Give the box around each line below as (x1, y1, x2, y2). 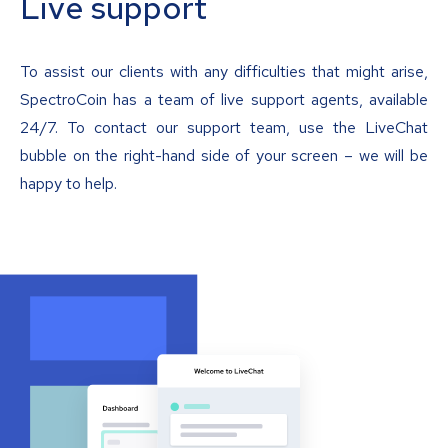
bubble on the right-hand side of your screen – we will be (20, 145, 428, 167)
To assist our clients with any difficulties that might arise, (20, 61, 428, 83)
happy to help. (20, 173, 117, 195)
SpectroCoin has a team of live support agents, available (20, 89, 428, 111)
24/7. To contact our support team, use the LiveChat (20, 117, 428, 139)
